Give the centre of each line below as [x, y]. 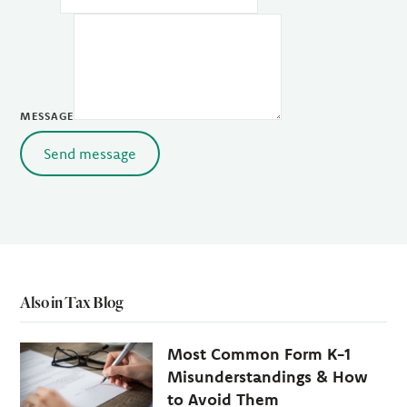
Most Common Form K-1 [258, 354]
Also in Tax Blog [72, 302]
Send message [90, 154]
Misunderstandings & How [267, 377]
